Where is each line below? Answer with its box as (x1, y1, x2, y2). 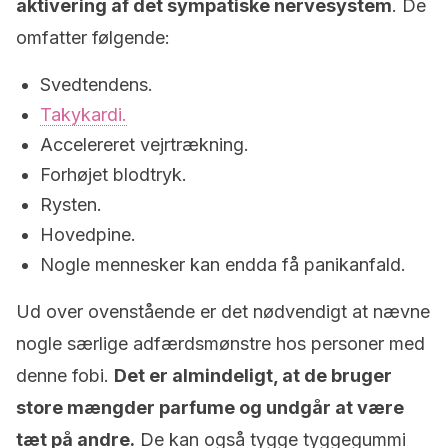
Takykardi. (40, 104, 127, 125)
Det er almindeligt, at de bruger (114, 365, 392, 386)
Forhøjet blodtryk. (40, 164, 187, 185)
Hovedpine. (40, 224, 136, 245)
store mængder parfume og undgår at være (16, 397, 404, 418)
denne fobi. (16, 365, 114, 386)
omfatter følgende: (16, 27, 170, 48)
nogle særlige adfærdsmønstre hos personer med (16, 333, 425, 354)
